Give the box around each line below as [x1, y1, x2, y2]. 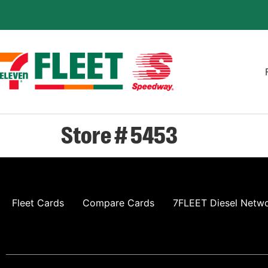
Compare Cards [83, 197, 154, 209]
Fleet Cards [12, 197, 64, 209]
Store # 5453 [61, 119, 178, 148]
